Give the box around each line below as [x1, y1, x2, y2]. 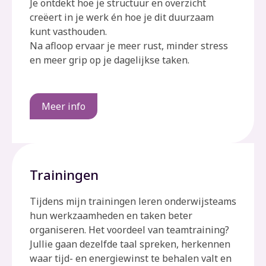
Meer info [42, 100, 85, 113]
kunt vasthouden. [30, 25, 107, 39]
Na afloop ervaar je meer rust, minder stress [30, 39, 228, 53]
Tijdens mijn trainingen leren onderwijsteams [30, 195, 236, 208]
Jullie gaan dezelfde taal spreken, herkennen [30, 237, 230, 251]
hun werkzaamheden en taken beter [30, 209, 192, 223]
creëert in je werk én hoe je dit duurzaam [30, 11, 214, 24]
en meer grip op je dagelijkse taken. [30, 53, 189, 67]
